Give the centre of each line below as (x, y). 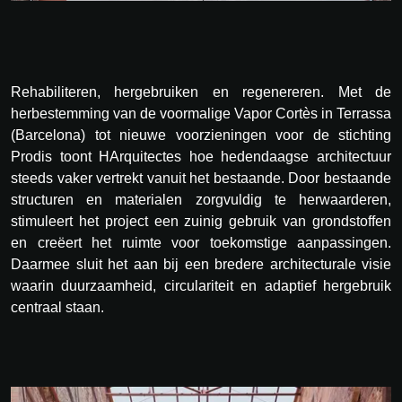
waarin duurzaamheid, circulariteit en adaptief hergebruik (201, 285)
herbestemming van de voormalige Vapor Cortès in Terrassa (201, 113)
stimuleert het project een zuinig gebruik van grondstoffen (201, 221)
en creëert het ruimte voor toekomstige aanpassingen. (201, 242)
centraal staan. (57, 307)
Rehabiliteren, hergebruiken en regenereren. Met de (201, 92)
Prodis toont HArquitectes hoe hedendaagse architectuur (201, 156)
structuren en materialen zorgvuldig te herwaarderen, (201, 199)
